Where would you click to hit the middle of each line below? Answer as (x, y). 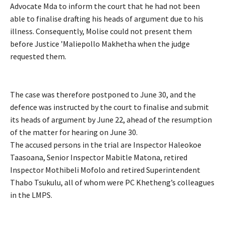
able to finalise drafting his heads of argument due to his (107, 18)
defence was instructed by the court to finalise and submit (109, 107)
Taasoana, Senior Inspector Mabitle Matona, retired (99, 157)
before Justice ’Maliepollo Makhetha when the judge (100, 43)
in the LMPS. (31, 195)
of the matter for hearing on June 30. (74, 132)
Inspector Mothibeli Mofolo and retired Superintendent (105, 170)
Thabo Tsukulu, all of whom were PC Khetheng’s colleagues (112, 182)
